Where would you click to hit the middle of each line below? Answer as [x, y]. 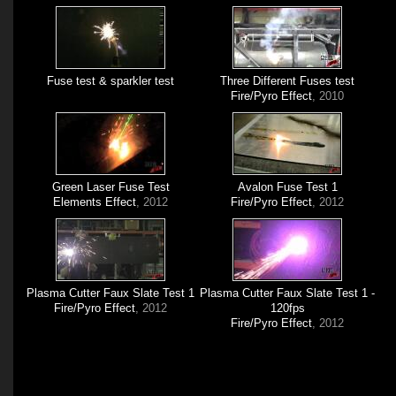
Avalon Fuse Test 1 [287, 187]
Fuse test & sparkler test [111, 81]
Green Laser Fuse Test [110, 187]
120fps [287, 308]
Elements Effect [95, 202]
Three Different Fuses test [288, 81]
